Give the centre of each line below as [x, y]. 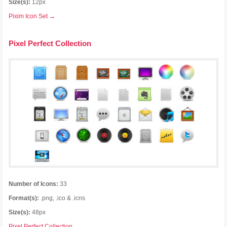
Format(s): [24, 198]
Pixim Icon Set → [32, 16]
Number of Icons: [34, 184]
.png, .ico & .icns [62, 198]
